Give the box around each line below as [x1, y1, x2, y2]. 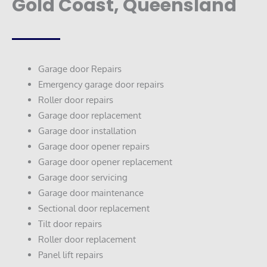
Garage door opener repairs [38, 140, 150, 151]
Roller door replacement [38, 233, 138, 244]
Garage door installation [38, 125, 136, 136]
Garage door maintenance [38, 187, 144, 198]
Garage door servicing [38, 171, 130, 182]
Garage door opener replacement [38, 156, 172, 167]
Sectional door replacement [38, 202, 152, 213]
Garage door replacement [38, 109, 141, 120]
